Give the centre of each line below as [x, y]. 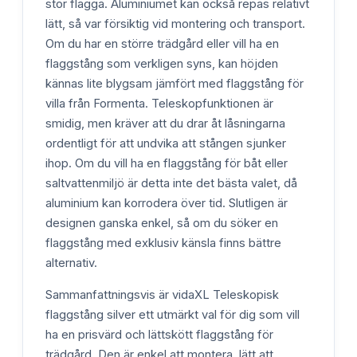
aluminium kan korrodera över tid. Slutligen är [167, 203]
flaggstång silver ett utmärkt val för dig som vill [173, 314]
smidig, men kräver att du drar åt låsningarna [165, 123]
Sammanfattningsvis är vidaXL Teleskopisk [162, 294]
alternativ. [71, 263]
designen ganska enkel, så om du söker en [162, 223]
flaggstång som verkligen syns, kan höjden [162, 63]
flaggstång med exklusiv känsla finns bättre [163, 243]
